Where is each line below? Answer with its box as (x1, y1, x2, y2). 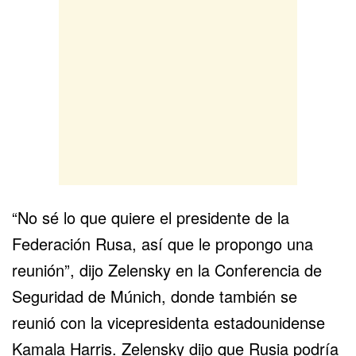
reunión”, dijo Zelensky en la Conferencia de (12, 258, 322, 282)
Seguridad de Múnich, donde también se (12, 284, 297, 308)
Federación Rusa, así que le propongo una (12, 232, 313, 256)
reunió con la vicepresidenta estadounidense (12, 311, 325, 335)
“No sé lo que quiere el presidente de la (12, 206, 289, 230)
